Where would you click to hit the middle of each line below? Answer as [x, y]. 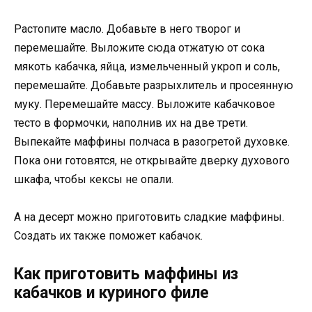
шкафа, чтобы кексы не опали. [94, 180]
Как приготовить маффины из [126, 274]
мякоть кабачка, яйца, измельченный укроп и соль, [147, 67]
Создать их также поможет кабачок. [108, 236]
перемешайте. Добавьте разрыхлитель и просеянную [154, 86]
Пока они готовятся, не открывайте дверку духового [152, 161]
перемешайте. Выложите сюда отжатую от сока [139, 48]
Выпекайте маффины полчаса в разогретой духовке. [152, 142]
